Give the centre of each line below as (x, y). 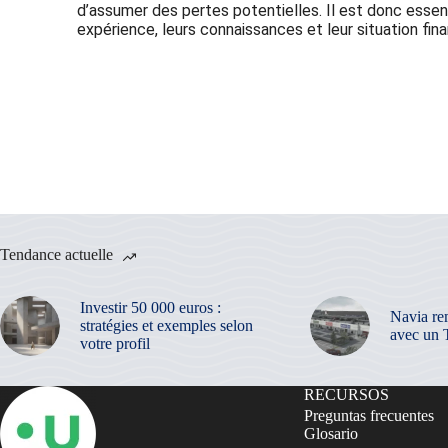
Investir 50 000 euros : (150, 307)
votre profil (115, 343)
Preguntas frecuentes (368, 415)
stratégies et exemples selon (166, 325)
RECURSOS (346, 394)
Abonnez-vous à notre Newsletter (236, 87)
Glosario (330, 433)
